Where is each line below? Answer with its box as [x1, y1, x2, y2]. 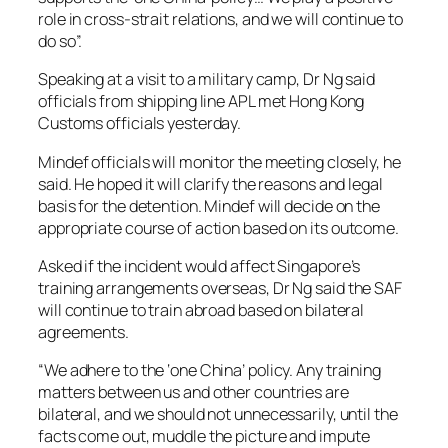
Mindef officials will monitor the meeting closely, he [38, 150, 401, 173]
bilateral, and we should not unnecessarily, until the [38, 403, 398, 426]
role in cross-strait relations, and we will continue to [38, 8, 403, 31]
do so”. [38, 30, 83, 53]
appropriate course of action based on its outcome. [38, 216, 399, 239]
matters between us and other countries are [38, 381, 349, 404]
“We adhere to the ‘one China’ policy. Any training [38, 359, 381, 382]
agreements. [38, 320, 129, 343]
